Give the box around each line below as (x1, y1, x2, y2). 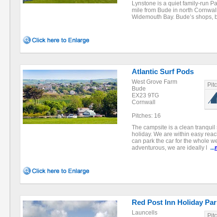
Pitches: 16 (132, 112, 161, 119)
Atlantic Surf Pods (132, 67, 194, 76)
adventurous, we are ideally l (132, 144, 210, 151)
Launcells (132, 209, 157, 216)
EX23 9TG (132, 92, 159, 99)
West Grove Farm (132, 78, 177, 85)
